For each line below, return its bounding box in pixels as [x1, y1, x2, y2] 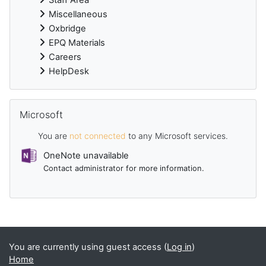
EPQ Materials [49, 37, 105, 48]
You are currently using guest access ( [9, 242, 167, 252]
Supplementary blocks [9, 216, 140, 232]
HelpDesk [49, 65, 89, 77]
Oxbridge [49, 23, 86, 34]
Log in [167, 242, 192, 252]
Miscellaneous [49, 8, 107, 20]
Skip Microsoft [9, 99, 67, 110]
